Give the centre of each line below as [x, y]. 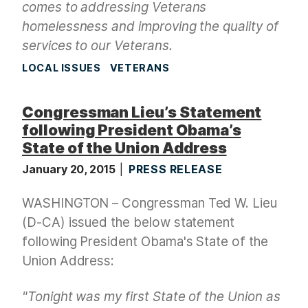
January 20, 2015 [70, 169]
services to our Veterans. [97, 46]
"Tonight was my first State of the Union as [151, 297]
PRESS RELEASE [176, 169]
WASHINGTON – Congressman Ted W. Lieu [150, 203]
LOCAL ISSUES [62, 68]
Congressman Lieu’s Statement [142, 112]
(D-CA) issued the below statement [129, 223]
